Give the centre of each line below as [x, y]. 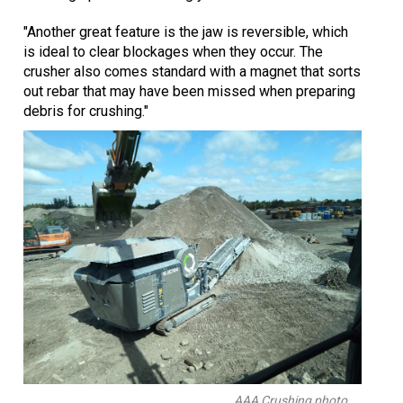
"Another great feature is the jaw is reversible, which [186, 31]
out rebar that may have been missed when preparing [189, 91]
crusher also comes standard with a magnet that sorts [192, 71]
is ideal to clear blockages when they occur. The [173, 51]
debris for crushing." [86, 111]
